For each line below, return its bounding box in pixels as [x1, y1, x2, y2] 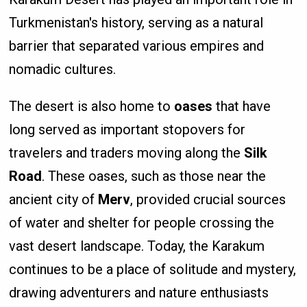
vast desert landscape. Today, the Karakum [9, 238, 265, 255]
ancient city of [9, 191, 99, 208]
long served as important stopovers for [9, 121, 246, 138]
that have [212, 98, 271, 115]
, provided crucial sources [130, 191, 286, 208]
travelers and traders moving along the [9, 145, 245, 162]
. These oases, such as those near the [42, 168, 267, 185]
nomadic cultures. [9, 61, 116, 78]
